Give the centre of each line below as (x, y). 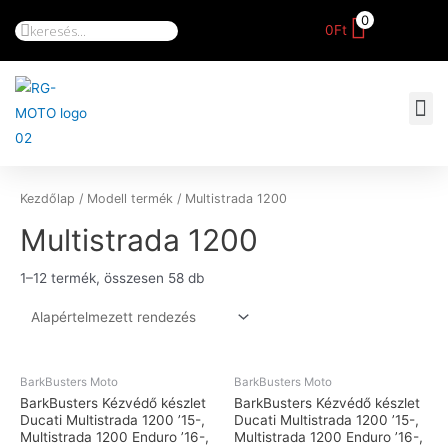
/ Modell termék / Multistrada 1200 (181, 198)
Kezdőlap (47, 198)
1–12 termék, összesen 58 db (112, 277)
